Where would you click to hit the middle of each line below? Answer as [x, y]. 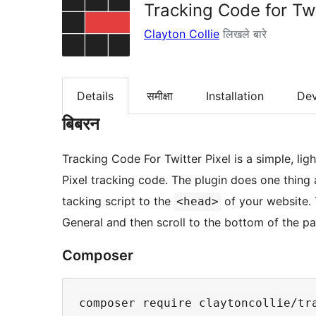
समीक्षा [160, 96]
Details [95, 96]
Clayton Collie [182, 34]
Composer [98, 256]
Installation [235, 96]
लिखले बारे [243, 34]
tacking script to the [118, 201]
